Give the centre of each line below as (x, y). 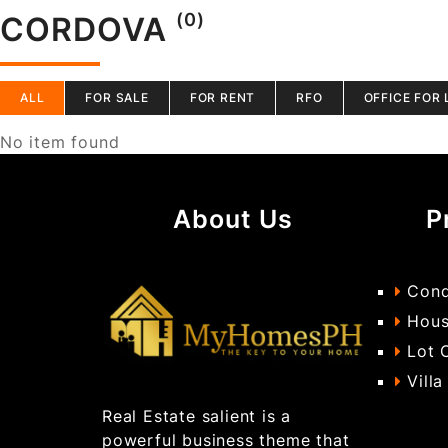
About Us (233, 219)
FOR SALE (117, 97)
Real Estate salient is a (197, 415)
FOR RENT (222, 97)
